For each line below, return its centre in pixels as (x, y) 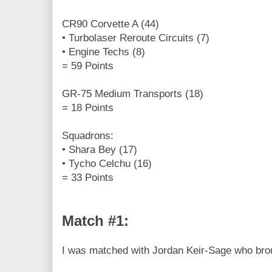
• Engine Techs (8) (104, 52)
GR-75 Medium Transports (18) (133, 93)
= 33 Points (88, 177)
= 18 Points (88, 107)
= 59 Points (88, 66)
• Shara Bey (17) (100, 149)
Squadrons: (88, 135)
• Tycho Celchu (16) (107, 163)
